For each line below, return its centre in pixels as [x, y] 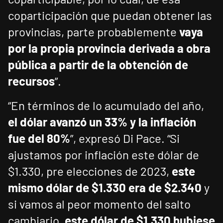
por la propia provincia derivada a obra [109, 48]
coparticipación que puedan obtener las [110, 15]
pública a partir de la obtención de [98, 65]
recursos [31, 81]
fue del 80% [39, 138]
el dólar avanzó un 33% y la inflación [102, 122]
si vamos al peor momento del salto [99, 204]
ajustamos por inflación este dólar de [104, 155]
